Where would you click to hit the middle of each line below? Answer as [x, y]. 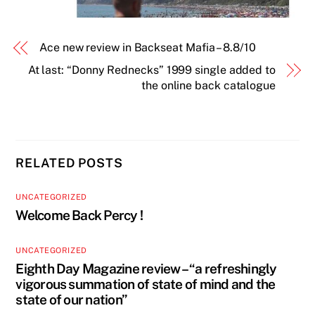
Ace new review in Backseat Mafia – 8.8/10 [148, 48]
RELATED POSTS [69, 163]
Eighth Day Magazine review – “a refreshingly [146, 268]
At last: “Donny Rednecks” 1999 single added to [152, 70]
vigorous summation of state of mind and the [146, 284]
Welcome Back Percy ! [79, 216]
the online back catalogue [208, 86]
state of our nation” [72, 299]
